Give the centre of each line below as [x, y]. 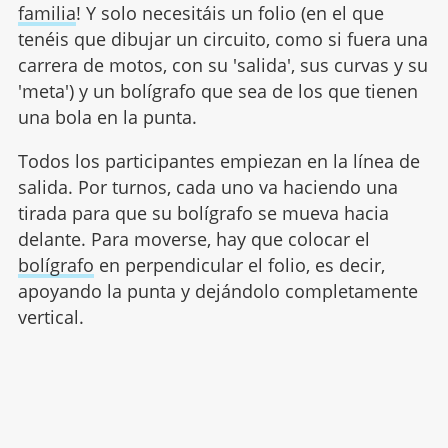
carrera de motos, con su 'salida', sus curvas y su [222, 64]
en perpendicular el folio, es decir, [239, 264]
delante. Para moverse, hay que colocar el [193, 238]
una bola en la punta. [107, 116]
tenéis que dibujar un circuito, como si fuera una [222, 38]
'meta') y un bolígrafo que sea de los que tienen [217, 90]
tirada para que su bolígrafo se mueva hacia [203, 212]
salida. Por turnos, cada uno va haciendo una [207, 186]
